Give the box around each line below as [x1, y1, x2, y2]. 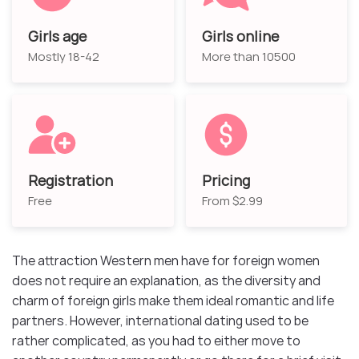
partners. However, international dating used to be [12, 312, 309, 329]
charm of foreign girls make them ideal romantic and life [12, 292, 334, 309]
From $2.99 [201, 192, 263, 209]
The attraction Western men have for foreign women [12, 252, 320, 269]
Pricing [201, 171, 250, 190]
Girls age [28, 26, 87, 46]
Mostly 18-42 [28, 48, 99, 65]
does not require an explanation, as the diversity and [12, 272, 321, 289]
